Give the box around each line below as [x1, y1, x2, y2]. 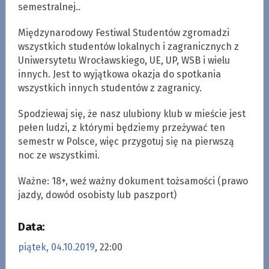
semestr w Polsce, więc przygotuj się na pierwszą [17, 135, 234, 147]
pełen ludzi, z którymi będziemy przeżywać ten [17, 121, 225, 133]
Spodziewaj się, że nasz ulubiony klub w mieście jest [17, 107, 246, 119]
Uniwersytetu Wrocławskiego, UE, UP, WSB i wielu [17, 54, 230, 66]
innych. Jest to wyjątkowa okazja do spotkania [17, 68, 221, 80]
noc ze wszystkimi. [17, 149, 100, 161]
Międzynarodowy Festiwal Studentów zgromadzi [17, 26, 229, 38]
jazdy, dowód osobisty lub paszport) [17, 189, 177, 201]
